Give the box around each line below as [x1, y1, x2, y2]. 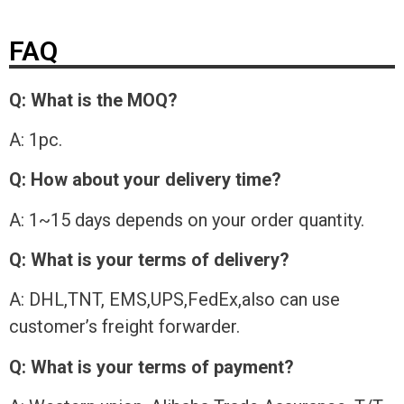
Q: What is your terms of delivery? [9, 249, 289, 271]
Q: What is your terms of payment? [9, 355, 294, 378]
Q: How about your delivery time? [9, 169, 281, 191]
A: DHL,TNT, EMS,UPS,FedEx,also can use [9, 289, 340, 311]
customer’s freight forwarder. [9, 316, 244, 338]
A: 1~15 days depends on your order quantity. [9, 208, 364, 231]
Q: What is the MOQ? [9, 88, 178, 111]
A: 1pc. [9, 128, 62, 151]
